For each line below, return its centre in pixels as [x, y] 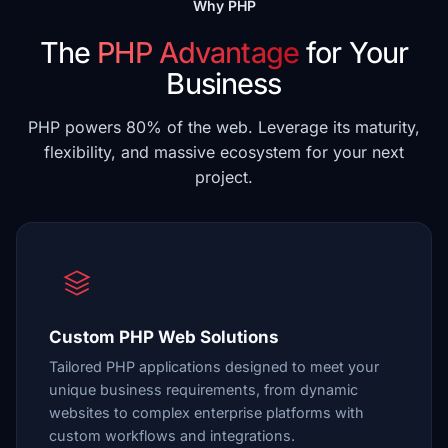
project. [224, 177]
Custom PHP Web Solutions [164, 337]
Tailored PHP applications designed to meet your [214, 366]
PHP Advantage [198, 52]
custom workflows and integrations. [172, 435]
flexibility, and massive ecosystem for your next [224, 152]
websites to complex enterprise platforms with [206, 412]
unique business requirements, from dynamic [203, 389]
